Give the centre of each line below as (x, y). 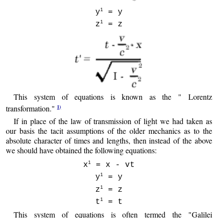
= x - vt (113, 165)
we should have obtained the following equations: (82, 150)
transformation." (32, 109)
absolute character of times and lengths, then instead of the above (109, 140)
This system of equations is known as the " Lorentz (113, 96)
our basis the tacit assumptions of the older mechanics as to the (109, 130)
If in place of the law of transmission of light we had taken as (113, 121)
